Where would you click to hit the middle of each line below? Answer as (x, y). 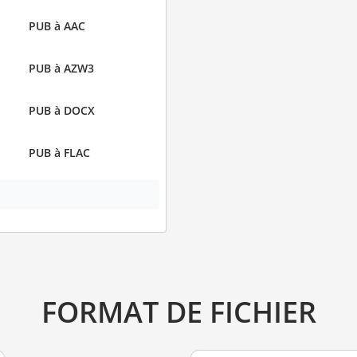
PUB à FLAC (59, 153)
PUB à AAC (57, 26)
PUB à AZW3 (61, 69)
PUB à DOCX (61, 111)
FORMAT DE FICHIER (178, 311)
